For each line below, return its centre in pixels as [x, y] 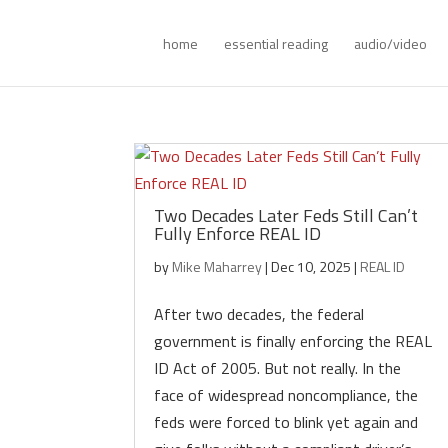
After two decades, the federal [259, 314]
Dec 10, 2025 [311, 266]
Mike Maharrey [217, 266]
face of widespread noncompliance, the [286, 395]
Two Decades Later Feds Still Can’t [286, 215]
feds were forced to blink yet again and [286, 422]
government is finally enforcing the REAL [293, 341]
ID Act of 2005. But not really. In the [278, 368]
